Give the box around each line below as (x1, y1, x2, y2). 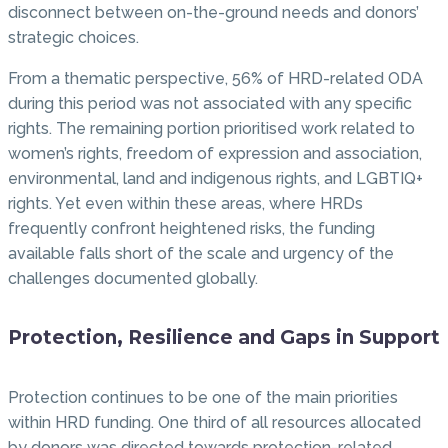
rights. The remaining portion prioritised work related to (8, 119, 415, 139)
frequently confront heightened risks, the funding (8, 219, 375, 239)
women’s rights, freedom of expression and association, (8, 144, 422, 164)
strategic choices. (8, 28, 139, 48)
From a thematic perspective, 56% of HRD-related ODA (8, 69, 423, 89)
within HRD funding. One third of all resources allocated (8, 412, 421, 432)
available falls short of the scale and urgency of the (8, 244, 394, 264)
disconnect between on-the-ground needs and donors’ (8, 3, 419, 23)
